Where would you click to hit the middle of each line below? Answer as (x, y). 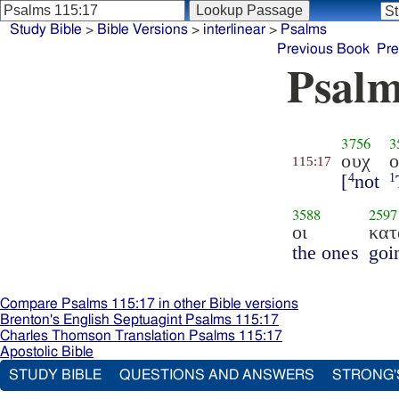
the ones (325, 252)
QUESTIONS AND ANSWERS (217, 375)
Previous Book (324, 49)
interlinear (234, 29)
